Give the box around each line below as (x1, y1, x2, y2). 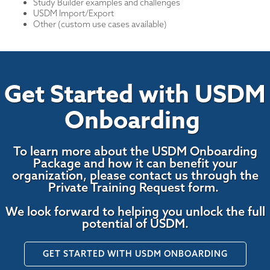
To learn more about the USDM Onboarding (13, 143, 257, 159)
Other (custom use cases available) (33, 19, 169, 30)
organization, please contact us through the (11, 168, 259, 183)
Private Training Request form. (48, 180, 222, 195)
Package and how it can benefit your (33, 155, 237, 171)
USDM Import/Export (33, 8, 114, 19)
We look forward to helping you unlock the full (5, 204, 265, 219)
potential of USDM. (81, 216, 189, 231)
